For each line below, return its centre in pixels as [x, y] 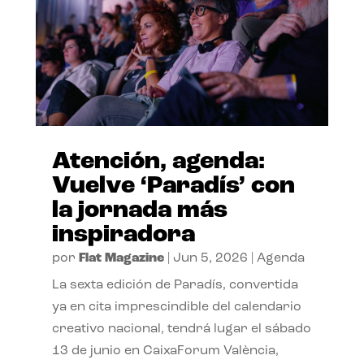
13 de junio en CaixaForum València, [165, 351]
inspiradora [123, 235]
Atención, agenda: [158, 162]
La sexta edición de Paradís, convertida [175, 285]
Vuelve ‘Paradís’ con [173, 186]
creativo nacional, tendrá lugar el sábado [181, 329]
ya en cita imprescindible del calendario [176, 307]
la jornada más [139, 210]
